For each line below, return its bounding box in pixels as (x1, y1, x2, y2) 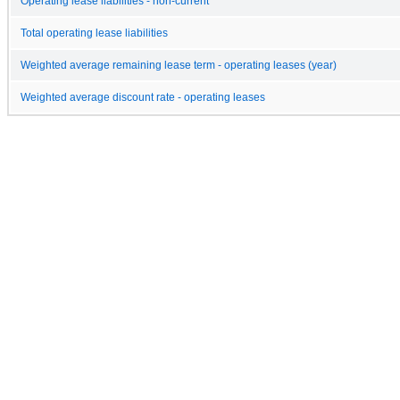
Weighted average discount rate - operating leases (21, 91, 265, 103)
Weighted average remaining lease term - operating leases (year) (21, 59, 337, 71)
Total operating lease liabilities (21, 27, 168, 38)
